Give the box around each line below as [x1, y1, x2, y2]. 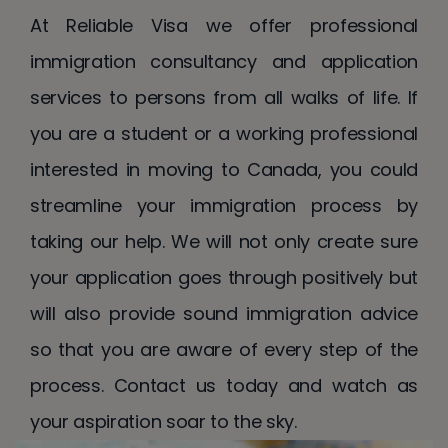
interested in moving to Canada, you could [30, 156, 418, 182]
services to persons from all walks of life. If [30, 84, 418, 110]
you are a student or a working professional [30, 120, 418, 146]
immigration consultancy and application [30, 48, 418, 74]
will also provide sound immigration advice [30, 300, 418, 326]
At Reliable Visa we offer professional [30, 12, 418, 38]
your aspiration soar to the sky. [30, 408, 297, 434]
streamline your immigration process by [30, 192, 418, 218]
